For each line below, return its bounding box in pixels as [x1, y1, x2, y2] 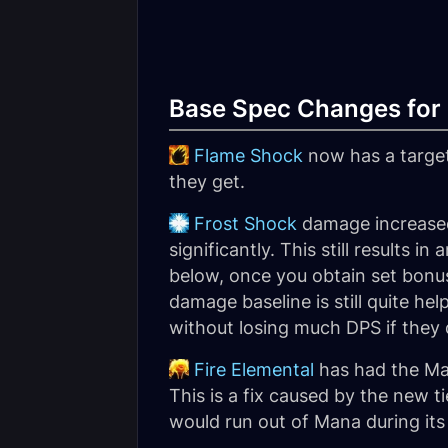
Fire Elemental [194, 359, 314, 380]
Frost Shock [194, 213, 297, 234]
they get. [169, 171, 245, 192]
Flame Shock [194, 145, 303, 166]
